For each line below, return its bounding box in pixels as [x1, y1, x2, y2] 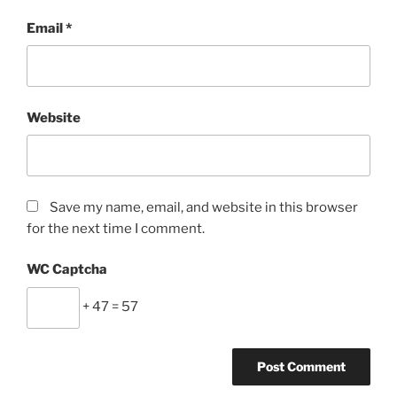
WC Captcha [27, 261, 107, 278]
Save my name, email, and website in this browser [50, 198, 358, 215]
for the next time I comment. [27, 220, 205, 237]
